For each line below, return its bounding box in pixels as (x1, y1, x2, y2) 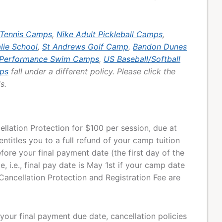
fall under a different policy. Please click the (8, 66, 175, 77)
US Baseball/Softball (104, 54, 180, 64)
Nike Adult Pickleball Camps (56, 29, 163, 40)
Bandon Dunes (133, 42, 187, 52)
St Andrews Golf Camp (42, 42, 128, 52)
